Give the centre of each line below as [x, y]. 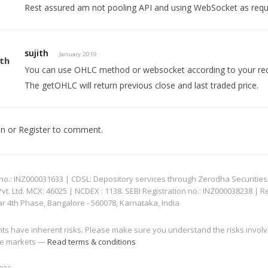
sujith [37, 53]
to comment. [76, 130]
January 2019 [78, 54]
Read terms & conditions [92, 242]
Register [34, 130]
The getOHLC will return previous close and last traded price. [142, 86]
